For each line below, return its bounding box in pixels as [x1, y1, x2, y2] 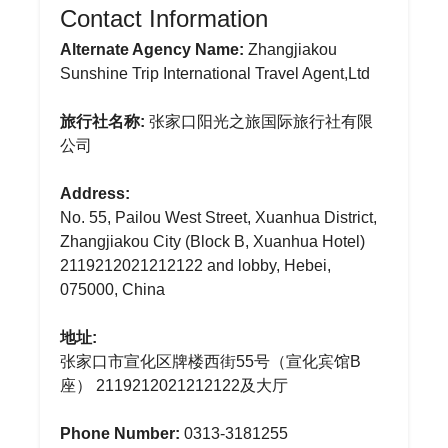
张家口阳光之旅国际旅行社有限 [145, 113, 373, 130]
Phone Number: [60, 425, 180, 442]
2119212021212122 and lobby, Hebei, [60, 257, 331, 274]
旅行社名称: [60, 113, 145, 130]
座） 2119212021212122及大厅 [60, 377, 288, 394]
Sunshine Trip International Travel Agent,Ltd [60, 65, 370, 82]
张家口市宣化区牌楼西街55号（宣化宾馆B [60, 353, 361, 370]
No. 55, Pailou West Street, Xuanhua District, [60, 209, 377, 226]
